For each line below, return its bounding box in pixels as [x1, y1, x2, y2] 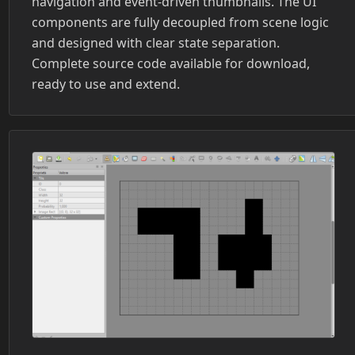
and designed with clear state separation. [32, 33, 280, 52]
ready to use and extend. [32, 74, 180, 93]
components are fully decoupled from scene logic [32, 13, 329, 31]
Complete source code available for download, [32, 54, 310, 72]
